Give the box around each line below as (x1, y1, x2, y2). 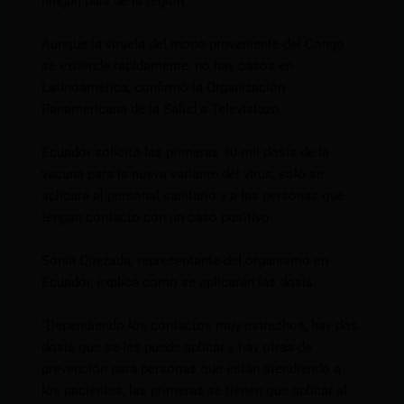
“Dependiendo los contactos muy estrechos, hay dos (41, 317, 359, 335)
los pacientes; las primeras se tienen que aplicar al (41, 382, 348, 399)
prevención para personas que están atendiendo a (41, 361, 342, 378)
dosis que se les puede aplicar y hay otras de (41, 339, 313, 356)
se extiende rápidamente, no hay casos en (41, 58, 294, 75)
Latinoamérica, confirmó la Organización (41, 79, 286, 96)
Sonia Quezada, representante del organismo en (41, 252, 329, 270)
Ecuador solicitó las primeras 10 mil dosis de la (41, 144, 330, 161)
